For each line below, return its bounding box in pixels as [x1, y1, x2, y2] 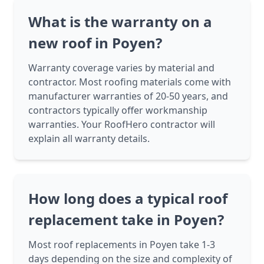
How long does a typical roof [28, 189, 227, 209]
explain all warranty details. [28, 132, 150, 146]
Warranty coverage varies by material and [28, 61, 214, 75]
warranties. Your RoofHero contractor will [28, 118, 215, 131]
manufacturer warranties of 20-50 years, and [28, 90, 228, 103]
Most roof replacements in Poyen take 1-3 [28, 238, 215, 252]
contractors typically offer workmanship [28, 104, 207, 117]
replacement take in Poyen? [28, 210, 224, 230]
